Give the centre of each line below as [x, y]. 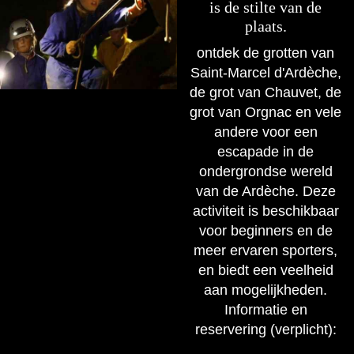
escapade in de [265, 151]
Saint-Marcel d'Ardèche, [265, 72]
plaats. [265, 26]
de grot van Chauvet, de [265, 92]
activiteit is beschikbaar [265, 211]
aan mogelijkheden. [265, 290]
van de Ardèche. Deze [265, 191]
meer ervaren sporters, [265, 250]
